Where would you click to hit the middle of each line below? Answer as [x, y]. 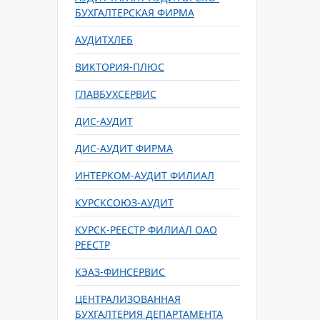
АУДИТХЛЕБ [104, 40]
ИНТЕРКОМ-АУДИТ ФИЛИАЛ [145, 175]
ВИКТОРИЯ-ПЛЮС [120, 67]
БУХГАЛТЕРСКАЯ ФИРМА [135, 12]
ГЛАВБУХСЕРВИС [116, 94]
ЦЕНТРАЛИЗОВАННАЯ [128, 299]
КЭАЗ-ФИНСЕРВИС [120, 272]
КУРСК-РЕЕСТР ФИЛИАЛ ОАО [146, 230]
